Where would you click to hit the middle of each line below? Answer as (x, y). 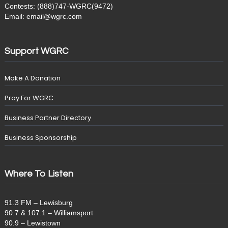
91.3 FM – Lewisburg (38, 203)
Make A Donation (32, 78)
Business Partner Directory (48, 118)
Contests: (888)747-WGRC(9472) (59, 6)
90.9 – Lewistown (32, 223)
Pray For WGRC (29, 98)
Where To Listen (39, 174)
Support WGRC (36, 51)
